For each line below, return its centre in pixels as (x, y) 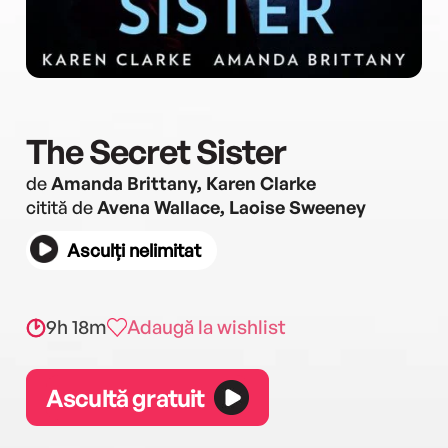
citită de (61, 207)
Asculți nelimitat (134, 250)
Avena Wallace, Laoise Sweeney (231, 207)
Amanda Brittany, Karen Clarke (183, 183)
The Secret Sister (156, 151)
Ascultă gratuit (125, 397)
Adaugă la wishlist (206, 327)
